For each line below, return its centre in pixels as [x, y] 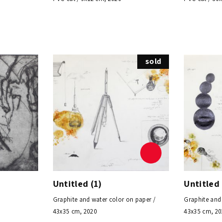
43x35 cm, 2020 [75, 211]
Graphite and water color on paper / [104, 199]
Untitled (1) [77, 183]
